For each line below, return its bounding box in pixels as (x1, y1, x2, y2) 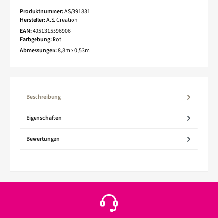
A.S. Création (46, 16, 78, 24)
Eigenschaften (26, 113, 62, 122)
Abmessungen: (20, 46, 58, 54)
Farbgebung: (20, 35, 53, 44)
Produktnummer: (20, 7, 64, 16)
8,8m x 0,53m (58, 46, 90, 54)
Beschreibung (26, 92, 61, 101)
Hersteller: (20, 16, 46, 24)
